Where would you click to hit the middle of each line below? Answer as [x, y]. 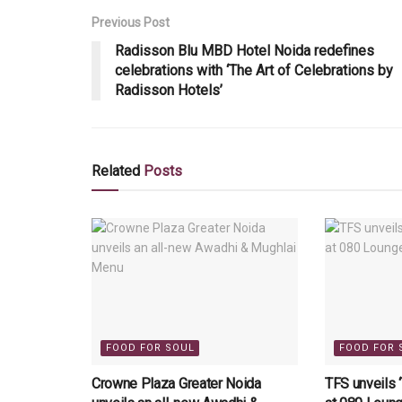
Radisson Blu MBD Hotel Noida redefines [245, 50]
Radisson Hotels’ [169, 90]
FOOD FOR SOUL [150, 348]
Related [116, 170]
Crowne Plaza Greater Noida [176, 384]
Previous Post [131, 22]
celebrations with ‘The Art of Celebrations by [254, 70]
